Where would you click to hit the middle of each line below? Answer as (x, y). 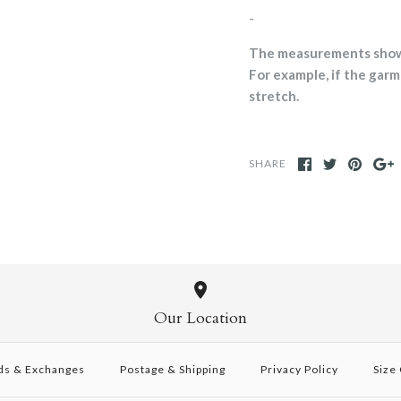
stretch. (274, 96)
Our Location (200, 318)
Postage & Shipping (172, 369)
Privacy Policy (299, 369)
